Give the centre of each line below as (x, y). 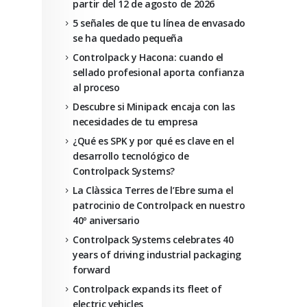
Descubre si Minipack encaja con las (154, 107)
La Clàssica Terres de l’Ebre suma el (153, 190)
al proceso (96, 87)
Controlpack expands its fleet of (147, 289)
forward (91, 270)
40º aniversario (106, 220)
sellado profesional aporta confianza (159, 72)
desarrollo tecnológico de (131, 156)
